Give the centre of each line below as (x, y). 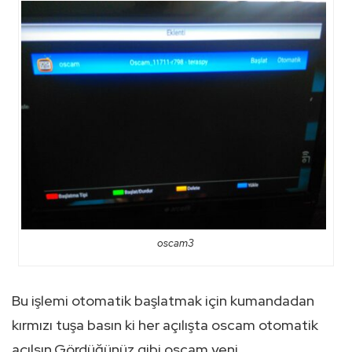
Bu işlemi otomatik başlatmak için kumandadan (163, 301)
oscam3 (176, 244)
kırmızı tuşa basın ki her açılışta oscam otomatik (165, 325)
